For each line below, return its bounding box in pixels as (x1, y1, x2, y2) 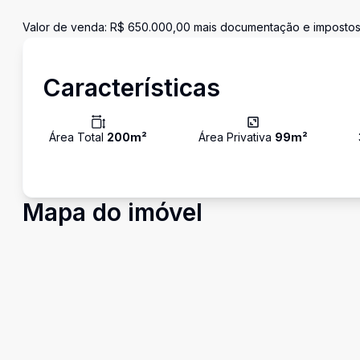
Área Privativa (198, 130, 275, 144)
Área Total (49, 130, 107, 144)
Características (43, 73, 220, 102)
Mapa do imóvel (22, 198, 202, 227)
